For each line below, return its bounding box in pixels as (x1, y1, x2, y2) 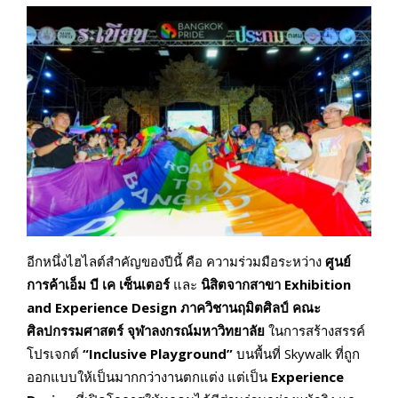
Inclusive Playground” (89, 345, 236, 363)
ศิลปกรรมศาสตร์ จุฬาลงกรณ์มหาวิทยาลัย (27, 322, 265, 340)
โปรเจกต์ (27, 345, 83, 363)
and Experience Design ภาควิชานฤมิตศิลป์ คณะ (27, 298, 321, 317)
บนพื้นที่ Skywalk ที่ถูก (236, 345, 360, 363)
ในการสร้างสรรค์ (265, 322, 365, 340)
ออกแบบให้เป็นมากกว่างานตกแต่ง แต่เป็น (27, 368, 271, 386)
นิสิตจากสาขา (201, 275, 284, 294)
